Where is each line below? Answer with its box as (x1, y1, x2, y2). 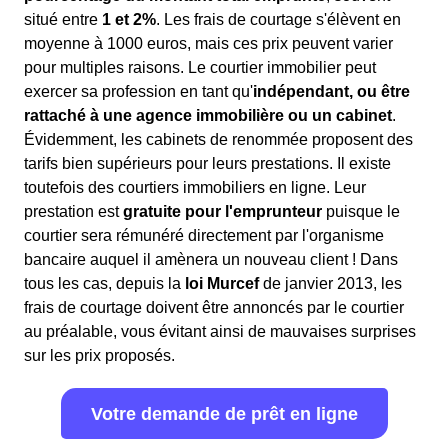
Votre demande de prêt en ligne (90, 403, 358, 424)
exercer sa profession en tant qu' (24, 83, 253, 100)
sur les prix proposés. (24, 347, 175, 364)
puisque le (322, 203, 400, 220)
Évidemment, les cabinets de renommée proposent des (24, 131, 413, 148)
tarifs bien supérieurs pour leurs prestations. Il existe (24, 155, 391, 172)
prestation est (24, 203, 123, 220)
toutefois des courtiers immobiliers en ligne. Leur (24, 179, 366, 196)
